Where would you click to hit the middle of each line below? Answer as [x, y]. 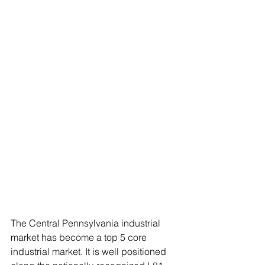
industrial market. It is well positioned [90, 251]
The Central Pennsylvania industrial [87, 223]
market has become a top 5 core [80, 237]
